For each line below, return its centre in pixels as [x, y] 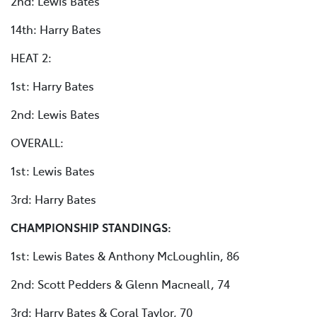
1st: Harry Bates [52, 86]
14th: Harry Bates [56, 29]
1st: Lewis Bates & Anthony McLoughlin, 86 [125, 256]
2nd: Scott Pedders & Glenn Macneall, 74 [120, 284]
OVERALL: [37, 143]
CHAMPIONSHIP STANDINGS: [91, 227]
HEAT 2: [31, 58]
